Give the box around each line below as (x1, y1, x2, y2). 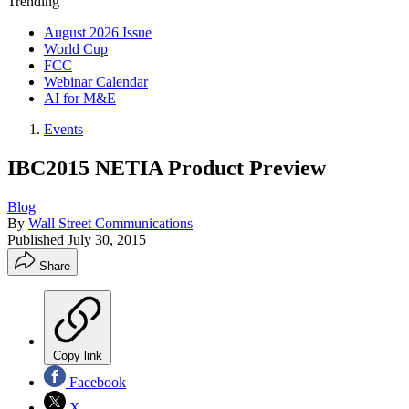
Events (44, 121, 83, 137)
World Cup (44, 41, 108, 57)
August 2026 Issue (44, 25, 152, 40)
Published (7, 231, 68, 247)
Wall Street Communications (28, 215, 193, 231)
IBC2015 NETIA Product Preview (7, 155, 326, 180)
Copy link (53, 348, 102, 362)
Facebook (66, 373, 126, 390)
